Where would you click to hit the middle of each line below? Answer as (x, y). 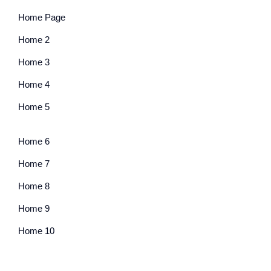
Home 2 (34, 40)
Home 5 (34, 107)
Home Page (42, 17)
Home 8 (34, 186)
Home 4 (34, 84)
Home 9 (34, 208)
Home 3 (34, 62)
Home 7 (34, 164)
